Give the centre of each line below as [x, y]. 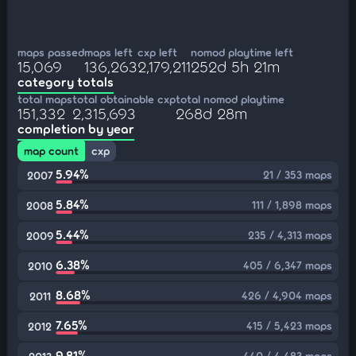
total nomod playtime [230, 99]
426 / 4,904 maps [287, 295]
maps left [108, 52]
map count [51, 151]
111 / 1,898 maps [292, 205]
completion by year [76, 128]
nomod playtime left [242, 52]
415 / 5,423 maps [289, 325]
